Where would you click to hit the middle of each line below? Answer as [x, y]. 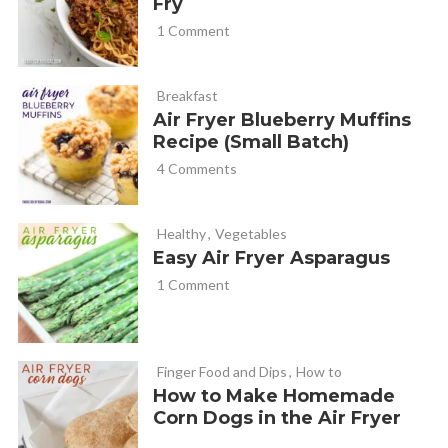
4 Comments [196, 169]
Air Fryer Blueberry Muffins [281, 120]
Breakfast [187, 96]
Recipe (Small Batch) [250, 142]
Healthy [181, 234]
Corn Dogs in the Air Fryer [276, 418]
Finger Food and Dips [221, 372]
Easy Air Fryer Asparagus [271, 258]
